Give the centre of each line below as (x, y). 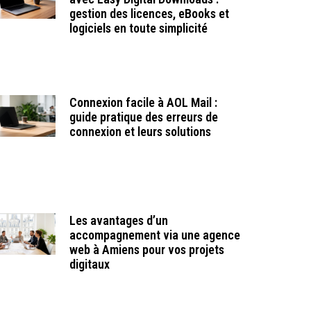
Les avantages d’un (118, 221)
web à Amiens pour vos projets (146, 250)
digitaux (89, 264)
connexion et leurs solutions (140, 131)
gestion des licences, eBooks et (149, 13)
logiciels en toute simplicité (138, 28)
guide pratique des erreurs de (143, 117)
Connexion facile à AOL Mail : (143, 102)
